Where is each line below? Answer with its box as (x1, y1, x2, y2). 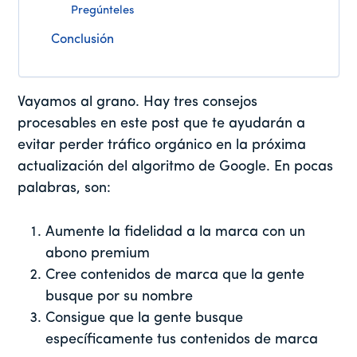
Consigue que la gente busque (45, 311, 244, 327)
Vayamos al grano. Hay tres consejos (18, 95, 258, 111)
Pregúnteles (71, 5, 135, 18)
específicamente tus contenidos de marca (45, 332, 319, 348)
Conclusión (50, 33, 114, 47)
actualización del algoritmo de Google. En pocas (18, 159, 334, 175)
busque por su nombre (45, 289, 194, 305)
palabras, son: (18, 181, 112, 197)
